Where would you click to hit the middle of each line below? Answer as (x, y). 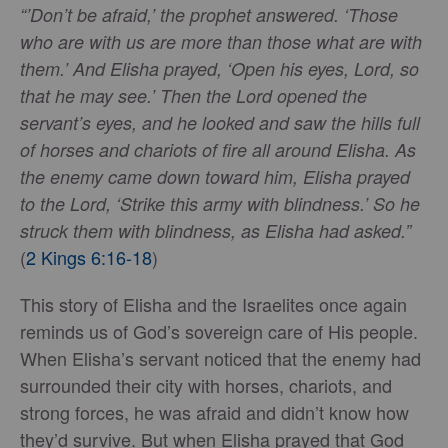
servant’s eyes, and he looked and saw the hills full (220, 123)
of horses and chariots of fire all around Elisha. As (218, 150)
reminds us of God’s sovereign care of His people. (219, 331)
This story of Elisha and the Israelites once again (213, 304)
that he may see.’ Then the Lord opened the (193, 96)
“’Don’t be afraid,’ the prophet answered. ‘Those (209, 15)
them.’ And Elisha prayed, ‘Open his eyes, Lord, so (219, 69)
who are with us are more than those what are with (221, 42)
